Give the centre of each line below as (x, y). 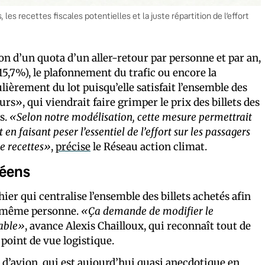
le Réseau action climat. (149, 146)
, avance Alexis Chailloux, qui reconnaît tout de (138, 226)
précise (73, 146)
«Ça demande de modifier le (147, 211)
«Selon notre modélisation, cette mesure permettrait (131, 117)
